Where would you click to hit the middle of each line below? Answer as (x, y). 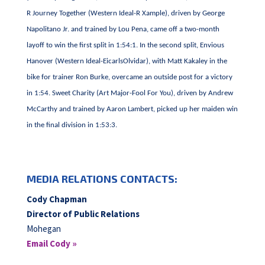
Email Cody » (51, 243)
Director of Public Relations (83, 214)
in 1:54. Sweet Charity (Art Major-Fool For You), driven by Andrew (130, 93)
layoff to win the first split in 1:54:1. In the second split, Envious (125, 45)
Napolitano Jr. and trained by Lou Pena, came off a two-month (123, 29)
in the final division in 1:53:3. (72, 125)
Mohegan (43, 229)
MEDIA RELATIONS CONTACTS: (102, 179)
